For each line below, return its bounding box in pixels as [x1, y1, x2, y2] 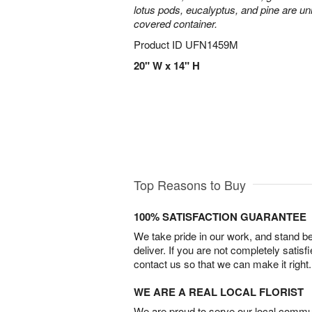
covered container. [134, 16, 217, 31]
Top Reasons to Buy [134, 175, 246, 194]
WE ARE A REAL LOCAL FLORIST [134, 283, 304, 299]
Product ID [134, 37, 185, 52]
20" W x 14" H [134, 58, 200, 73]
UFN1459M [185, 37, 238, 52]
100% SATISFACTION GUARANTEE [134, 208, 306, 224]
